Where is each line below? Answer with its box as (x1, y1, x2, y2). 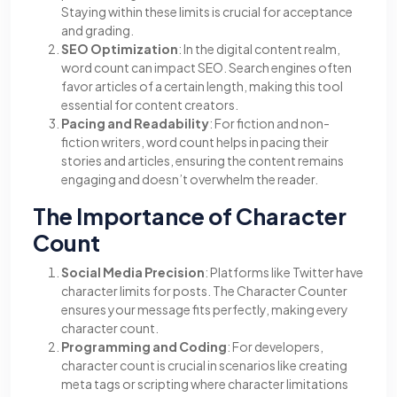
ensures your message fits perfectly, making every (61, 301, 348, 317)
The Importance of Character (33, 202, 346, 230)
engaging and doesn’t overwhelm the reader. (61, 171, 318, 187)
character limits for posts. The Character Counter (61, 283, 347, 299)
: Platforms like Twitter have (205, 264, 363, 280)
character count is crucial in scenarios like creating (61, 357, 347, 373)
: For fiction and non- (209, 115, 330, 131)
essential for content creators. (61, 97, 238, 113)
